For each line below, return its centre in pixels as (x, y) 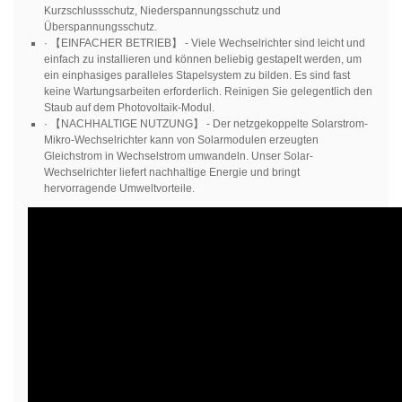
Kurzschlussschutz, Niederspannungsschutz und (162, 11)
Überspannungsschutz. (100, 27)
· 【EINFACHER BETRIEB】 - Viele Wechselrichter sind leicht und (204, 44)
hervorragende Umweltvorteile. (119, 189)
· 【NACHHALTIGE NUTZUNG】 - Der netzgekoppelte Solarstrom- (205, 124)
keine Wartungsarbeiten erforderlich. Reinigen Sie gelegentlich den (208, 92)
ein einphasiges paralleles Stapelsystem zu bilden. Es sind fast (197, 76)
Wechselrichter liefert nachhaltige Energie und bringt (171, 173)
